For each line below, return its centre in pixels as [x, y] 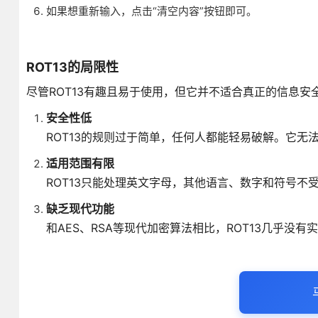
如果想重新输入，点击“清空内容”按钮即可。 [151, 11]
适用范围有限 [80, 163]
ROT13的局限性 [72, 67]
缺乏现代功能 [80, 208]
